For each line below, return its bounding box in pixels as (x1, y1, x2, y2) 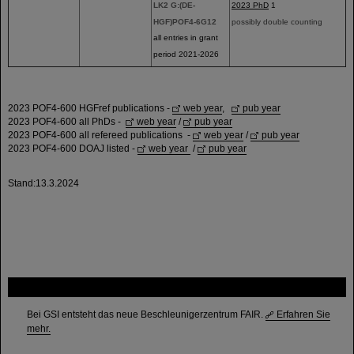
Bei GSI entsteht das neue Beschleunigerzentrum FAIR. (27, 309, 265, 320)
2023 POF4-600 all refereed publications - (8, 130, 193, 141)
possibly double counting (232, 17, 322, 27)
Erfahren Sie (277, 309, 330, 320)
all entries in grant (153, 33, 218, 43)
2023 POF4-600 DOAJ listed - (8, 143, 137, 154)
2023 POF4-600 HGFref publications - (8, 103, 172, 114)
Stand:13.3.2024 (8, 178, 79, 189)
